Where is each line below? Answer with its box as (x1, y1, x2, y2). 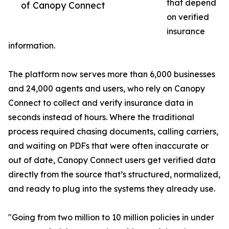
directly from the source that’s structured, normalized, (8, 169, 220, 180)
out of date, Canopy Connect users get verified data (8, 155, 216, 166)
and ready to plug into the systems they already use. (8, 184, 215, 194)
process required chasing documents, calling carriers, (8, 126, 218, 137)
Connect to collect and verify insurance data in (8, 98, 193, 108)
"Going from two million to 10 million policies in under (8, 212, 214, 223)
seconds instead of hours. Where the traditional (8, 112, 194, 123)
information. (8, 40, 55, 51)
